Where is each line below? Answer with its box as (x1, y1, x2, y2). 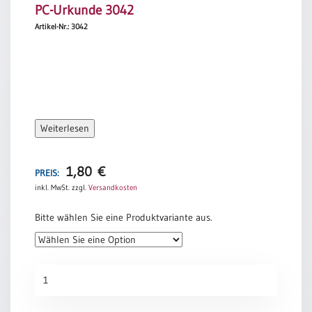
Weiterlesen (40, 122, 89, 135)
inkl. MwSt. (35, 182, 70, 193)
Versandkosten (88, 182, 137, 193)
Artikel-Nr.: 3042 (35, 22, 88, 32)
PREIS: (35, 167, 59, 179)
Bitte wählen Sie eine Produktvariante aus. (35, 211, 212, 224)
